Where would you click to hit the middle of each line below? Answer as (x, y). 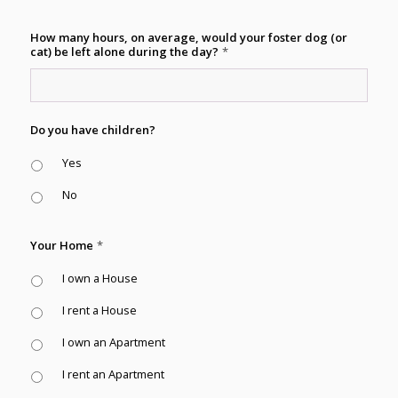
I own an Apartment (113, 342)
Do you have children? (92, 130)
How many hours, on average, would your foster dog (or (188, 37)
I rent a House (99, 310)
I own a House (99, 278)
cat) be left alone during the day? (124, 52)
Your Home (61, 245)
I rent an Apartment (113, 374)
